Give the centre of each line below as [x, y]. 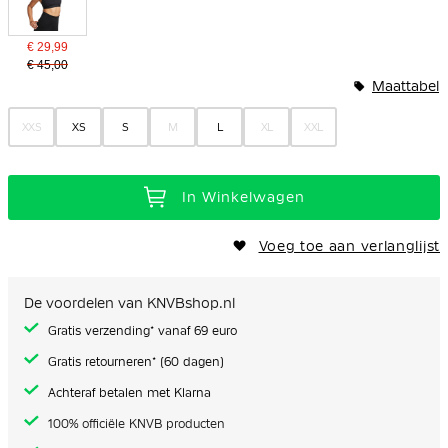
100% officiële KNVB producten [134, 423]
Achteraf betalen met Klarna [129, 392]
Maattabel [405, 85]
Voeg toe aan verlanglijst [349, 245]
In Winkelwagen [243, 197]
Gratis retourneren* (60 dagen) [136, 361]
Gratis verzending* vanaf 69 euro [142, 330]
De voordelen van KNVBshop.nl [129, 302]
